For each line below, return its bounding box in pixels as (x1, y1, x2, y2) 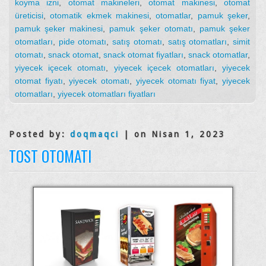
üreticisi (15, 10, 43, 20)
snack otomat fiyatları (103, 49, 183, 59)
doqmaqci (70, 129, 119, 139)
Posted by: (9, 129, 70, 139)
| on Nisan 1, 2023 (119, 129, 226, 139)
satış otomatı (112, 36, 162, 46)
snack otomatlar (188, 49, 248, 59)
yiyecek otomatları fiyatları (58, 88, 156, 99)
